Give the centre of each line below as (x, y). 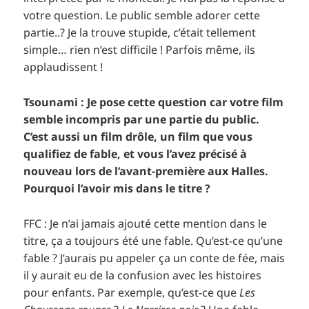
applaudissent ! (63, 67)
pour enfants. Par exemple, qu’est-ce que (132, 292)
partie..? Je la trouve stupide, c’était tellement (140, 33)
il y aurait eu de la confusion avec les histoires (143, 275)
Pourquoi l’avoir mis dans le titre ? (117, 189)
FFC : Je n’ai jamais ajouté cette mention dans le (146, 223)
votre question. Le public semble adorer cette (142, 16)
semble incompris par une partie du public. (142, 120)
